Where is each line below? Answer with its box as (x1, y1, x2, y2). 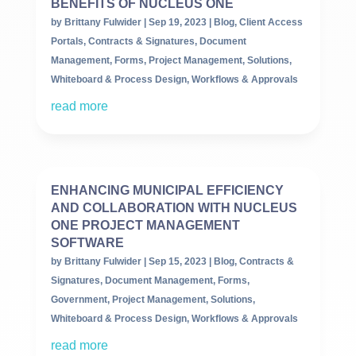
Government (50, 293, 107, 305)
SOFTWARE (50, 235, 124, 250)
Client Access (238, 16, 303, 28)
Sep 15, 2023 (148, 255, 207, 267)
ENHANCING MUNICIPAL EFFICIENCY (50, 183, 284, 197)
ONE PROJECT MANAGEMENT (50, 218, 240, 232)
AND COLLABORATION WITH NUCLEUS (50, 200, 297, 215)
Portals (50, 35, 83, 47)
